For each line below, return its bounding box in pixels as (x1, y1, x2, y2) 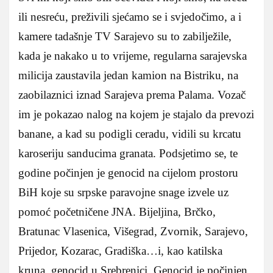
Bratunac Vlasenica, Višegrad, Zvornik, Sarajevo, (18, 225, 248, 238)
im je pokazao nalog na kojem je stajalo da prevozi (18, 108, 254, 121)
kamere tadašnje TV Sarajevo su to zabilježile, (18, 30, 232, 43)
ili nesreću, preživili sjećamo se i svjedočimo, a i (18, 10, 241, 24)
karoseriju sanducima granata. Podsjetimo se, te (18, 147, 238, 160)
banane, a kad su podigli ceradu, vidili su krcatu (18, 127, 241, 141)
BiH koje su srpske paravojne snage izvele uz (18, 186, 229, 199)
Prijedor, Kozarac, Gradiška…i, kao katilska (18, 244, 222, 258)
